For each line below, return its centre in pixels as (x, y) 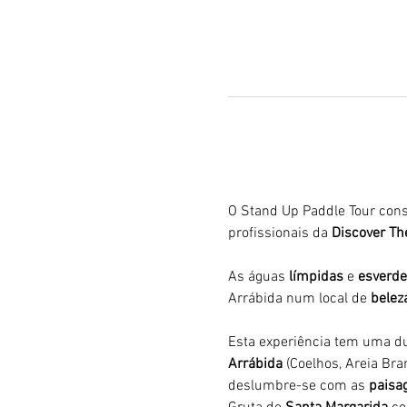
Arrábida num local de (299, 298)
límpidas (316, 277)
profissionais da (279, 233)
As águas (258, 277)
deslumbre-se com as (298, 386)
